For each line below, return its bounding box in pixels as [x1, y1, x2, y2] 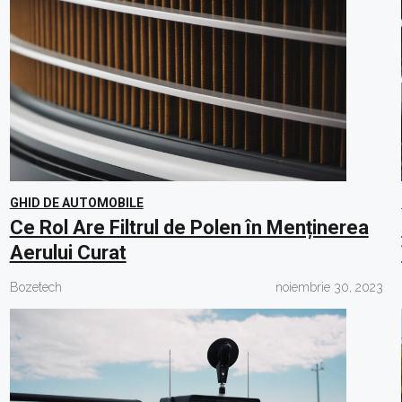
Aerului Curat [9, 241, 127, 264]
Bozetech [9, 280, 62, 294]
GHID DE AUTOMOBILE [9, 196, 144, 210]
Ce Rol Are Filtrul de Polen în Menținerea [9, 216, 369, 239]
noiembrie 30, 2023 [275, 280, 384, 294]
